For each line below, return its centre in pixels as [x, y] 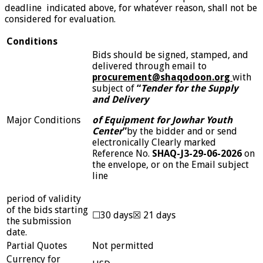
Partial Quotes [37, 245]
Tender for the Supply [190, 88]
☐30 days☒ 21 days [134, 215]
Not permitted [123, 245]
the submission [39, 221]
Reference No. [122, 153]
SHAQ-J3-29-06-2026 [198, 153]
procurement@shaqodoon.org [162, 77]
